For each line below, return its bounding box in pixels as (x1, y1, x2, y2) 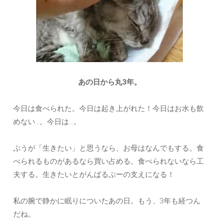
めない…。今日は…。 (13, 116, 81, 126)
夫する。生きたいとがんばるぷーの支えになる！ (13, 169, 175, 179)
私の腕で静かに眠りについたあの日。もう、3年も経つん (13, 196, 200, 205)
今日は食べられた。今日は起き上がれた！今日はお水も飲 (13, 103, 204, 113)
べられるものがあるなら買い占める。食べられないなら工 (13, 156, 204, 166)
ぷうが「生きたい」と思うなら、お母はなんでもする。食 (13, 143, 204, 153)
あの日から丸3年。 (78, 77, 141, 87)
